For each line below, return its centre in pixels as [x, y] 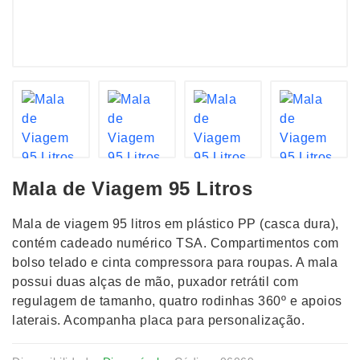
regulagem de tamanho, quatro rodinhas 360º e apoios [177, 301]
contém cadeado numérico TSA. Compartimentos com [176, 243]
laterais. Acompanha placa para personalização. [158, 320]
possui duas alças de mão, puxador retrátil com [155, 282]
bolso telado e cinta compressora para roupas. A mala [175, 262]
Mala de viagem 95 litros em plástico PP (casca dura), [176, 224]
